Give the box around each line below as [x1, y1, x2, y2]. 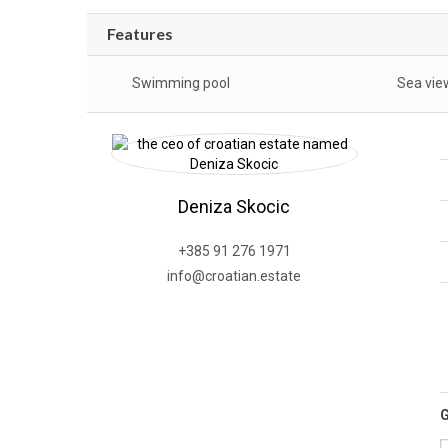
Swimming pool [132, 75, 230, 91]
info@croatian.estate [167, 268, 302, 284]
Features [107, 24, 173, 43]
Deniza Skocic [178, 196, 291, 217]
